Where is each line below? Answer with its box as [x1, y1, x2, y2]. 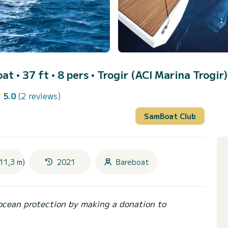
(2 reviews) [17, 90, 61, 102]
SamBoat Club [144, 110, 196, 121]
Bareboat [116, 156, 149, 167]
